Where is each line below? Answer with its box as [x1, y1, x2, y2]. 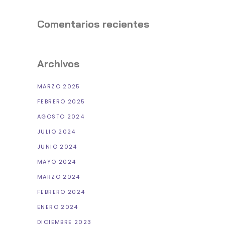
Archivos [37, 57, 79, 70]
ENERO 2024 [37, 203, 78, 211]
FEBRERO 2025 [37, 97, 85, 106]
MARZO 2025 [37, 82, 80, 91]
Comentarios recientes [37, 18, 149, 31]
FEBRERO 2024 [37, 188, 85, 196]
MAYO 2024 [37, 158, 76, 166]
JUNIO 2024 [37, 143, 77, 151]
